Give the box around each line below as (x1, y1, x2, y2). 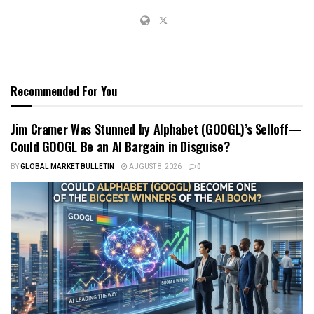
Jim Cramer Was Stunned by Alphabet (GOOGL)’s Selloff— (11, 120, 302, 139)
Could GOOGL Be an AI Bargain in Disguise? (11, 137, 230, 156)
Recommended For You (11, 82, 117, 100)
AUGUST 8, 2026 (128, 162, 182, 172)
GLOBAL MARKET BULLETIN (20, 162, 114, 172)
